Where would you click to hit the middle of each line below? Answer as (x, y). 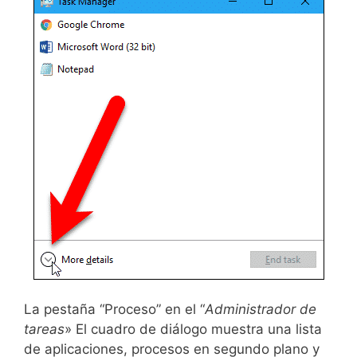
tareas (44, 330)
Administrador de (261, 310)
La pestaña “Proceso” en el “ (114, 310)
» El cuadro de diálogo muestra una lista (193, 330)
